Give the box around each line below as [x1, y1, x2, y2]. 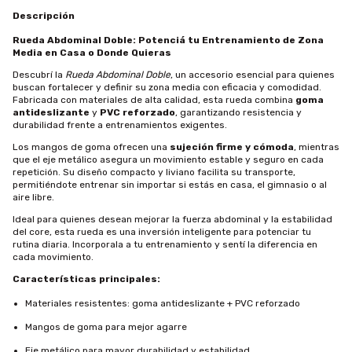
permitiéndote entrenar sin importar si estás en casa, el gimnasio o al [13, 179, 327, 190]
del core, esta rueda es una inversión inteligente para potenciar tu [13, 226, 311, 237]
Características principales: [13, 273, 160, 284]
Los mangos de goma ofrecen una [13, 141, 170, 152]
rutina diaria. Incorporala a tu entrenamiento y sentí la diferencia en [13, 239, 317, 250]
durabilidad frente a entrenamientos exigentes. [13, 119, 227, 130]
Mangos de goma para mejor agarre [25, 321, 187, 332]
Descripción [13, 10, 75, 21]
